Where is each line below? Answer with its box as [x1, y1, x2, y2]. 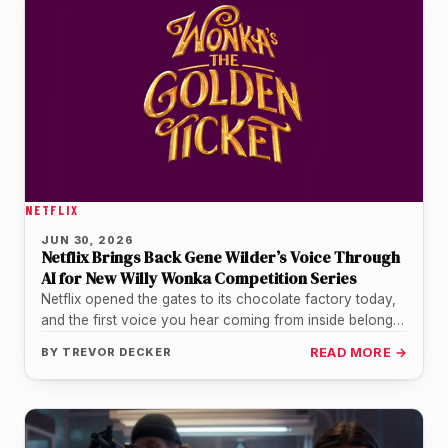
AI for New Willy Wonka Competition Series [41, 266, 357, 289]
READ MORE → [309, 344, 407, 360]
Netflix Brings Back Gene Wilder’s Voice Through [41, 245, 400, 268]
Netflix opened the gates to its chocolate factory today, [41, 290, 396, 307]
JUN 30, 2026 [41, 232, 134, 247]
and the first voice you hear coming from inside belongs [41, 311, 400, 328]
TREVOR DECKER [61, 344, 173, 359]
